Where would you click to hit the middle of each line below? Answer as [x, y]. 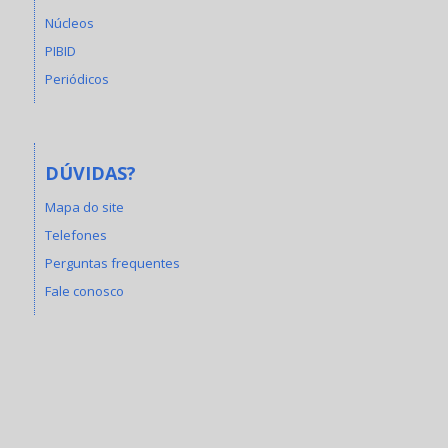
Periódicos [76, 78]
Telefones [75, 235]
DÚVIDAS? [90, 172]
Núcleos [69, 22]
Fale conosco [84, 291]
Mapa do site [84, 207]
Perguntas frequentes [112, 263]
